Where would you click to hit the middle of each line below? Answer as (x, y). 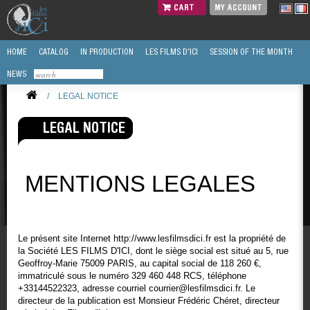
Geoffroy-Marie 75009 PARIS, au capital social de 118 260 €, (140, 263)
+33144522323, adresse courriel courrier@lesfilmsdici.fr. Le (137, 288)
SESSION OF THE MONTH (250, 52)
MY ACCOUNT (238, 7)
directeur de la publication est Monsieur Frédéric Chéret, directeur (149, 301)
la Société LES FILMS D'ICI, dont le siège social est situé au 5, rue (153, 251)
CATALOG (53, 52)
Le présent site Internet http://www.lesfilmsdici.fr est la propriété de (152, 238)
